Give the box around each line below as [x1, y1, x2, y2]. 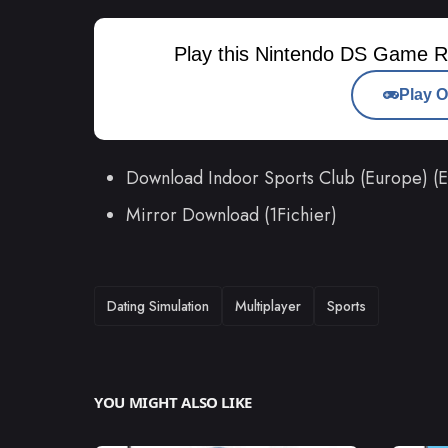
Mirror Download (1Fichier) [126, 202, 337, 229]
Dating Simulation [107, 296, 209, 317]
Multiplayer [235, 296, 301, 317]
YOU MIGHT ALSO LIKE [94, 392, 252, 413]
